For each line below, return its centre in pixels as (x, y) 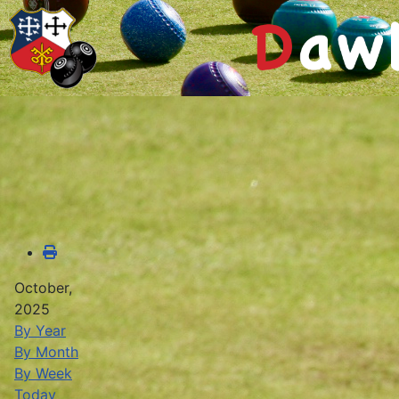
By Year (40, 330)
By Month (46, 351)
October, (43, 287)
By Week (43, 373)
